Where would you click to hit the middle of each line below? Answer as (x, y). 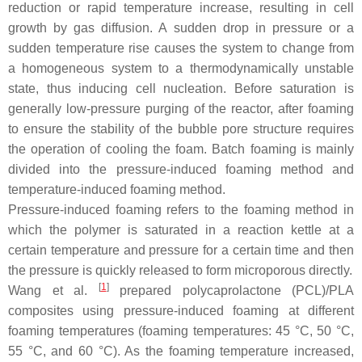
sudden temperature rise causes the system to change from (181, 48)
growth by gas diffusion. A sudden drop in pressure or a (181, 28)
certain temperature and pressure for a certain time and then (181, 250)
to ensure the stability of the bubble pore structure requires (181, 129)
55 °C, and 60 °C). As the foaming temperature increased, (181, 351)
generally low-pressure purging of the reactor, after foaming (181, 109)
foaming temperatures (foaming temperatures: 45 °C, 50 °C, (181, 331)
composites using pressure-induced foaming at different (181, 311)
